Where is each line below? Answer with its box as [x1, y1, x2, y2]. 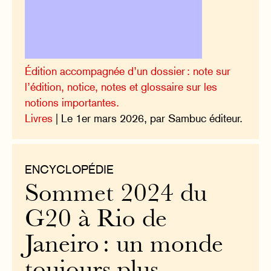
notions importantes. [25, 96, 120, 109]
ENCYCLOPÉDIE [25, 163, 114, 177]
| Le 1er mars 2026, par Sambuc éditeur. [53, 112, 243, 125]
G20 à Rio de [25, 208, 168, 232]
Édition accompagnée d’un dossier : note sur [25, 65, 231, 77]
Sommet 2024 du [25, 183, 207, 207]
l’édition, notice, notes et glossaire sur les [25, 80, 218, 93]
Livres [25, 112, 53, 125]
